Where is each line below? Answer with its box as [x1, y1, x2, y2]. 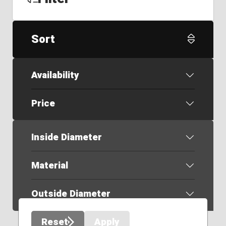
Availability [31, 68, 79, 82]
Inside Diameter [31, 130, 102, 145]
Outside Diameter [31, 187, 110, 201]
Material [31, 158, 68, 173]
